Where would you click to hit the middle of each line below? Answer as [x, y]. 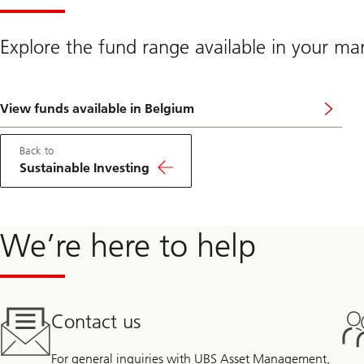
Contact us [96, 322]
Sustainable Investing [84, 167]
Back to [37, 150]
